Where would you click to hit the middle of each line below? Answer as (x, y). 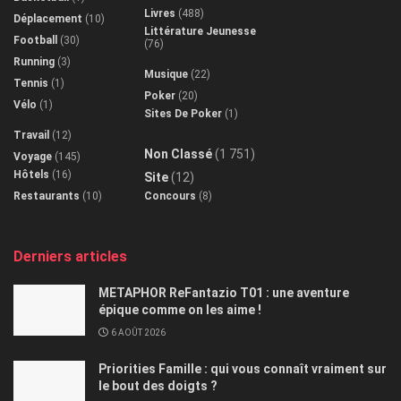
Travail (31, 136)
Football (35, 41)
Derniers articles (70, 257)
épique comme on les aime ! (180, 310)
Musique (166, 75)
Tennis (31, 84)
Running (34, 62)
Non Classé (178, 154)
